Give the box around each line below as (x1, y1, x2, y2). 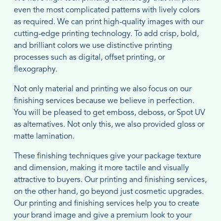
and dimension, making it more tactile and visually (14, 164, 189, 172)
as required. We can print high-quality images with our (14, 18, 203, 26)
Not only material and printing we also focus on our (14, 85, 191, 93)
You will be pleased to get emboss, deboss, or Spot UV (14, 109, 205, 117)
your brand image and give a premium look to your (14, 211, 191, 220)
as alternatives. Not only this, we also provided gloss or (14, 120, 204, 129)
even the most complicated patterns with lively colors (14, 6, 200, 14)
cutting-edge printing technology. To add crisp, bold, (14, 30, 199, 38)
